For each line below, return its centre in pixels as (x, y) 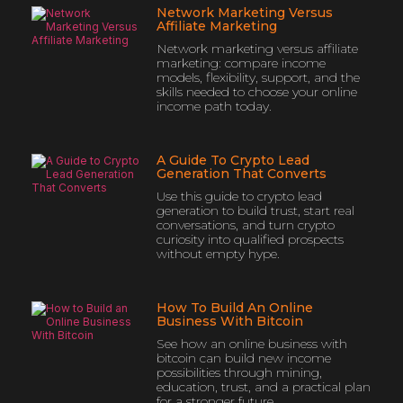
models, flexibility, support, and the (258, 77)
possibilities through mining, (239, 372)
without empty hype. (218, 253)
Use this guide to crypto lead (239, 196)
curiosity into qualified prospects (250, 239)
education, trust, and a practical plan (263, 386)
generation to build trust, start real (255, 210)
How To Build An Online (234, 307)
